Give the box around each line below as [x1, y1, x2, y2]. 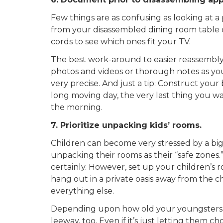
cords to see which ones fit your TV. [51, 36, 193, 46]
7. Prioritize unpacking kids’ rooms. [51, 120, 202, 130]
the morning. [51, 102, 105, 112]
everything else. [51, 186, 114, 196]
